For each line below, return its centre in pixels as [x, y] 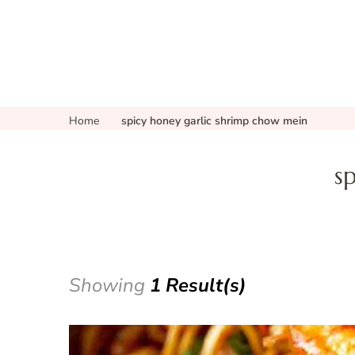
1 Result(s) [198, 285]
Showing [109, 285]
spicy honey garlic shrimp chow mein [214, 120]
